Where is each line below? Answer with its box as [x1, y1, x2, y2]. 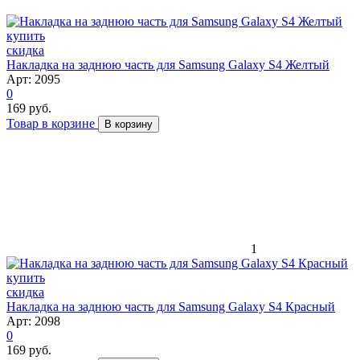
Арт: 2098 [6, 313, 60, 328]
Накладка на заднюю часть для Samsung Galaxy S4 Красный [6, 299, 335, 313]
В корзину [104, 117, 153, 130]
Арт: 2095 [6, 72, 60, 86]
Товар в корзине [6, 116, 98, 130]
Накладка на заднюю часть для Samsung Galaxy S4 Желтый [6, 57, 329, 72]
